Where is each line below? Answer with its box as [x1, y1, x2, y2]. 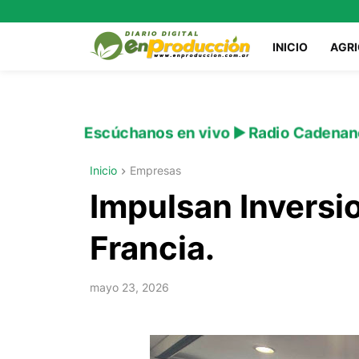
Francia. [90, 228, 215, 268]
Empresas [130, 163, 181, 177]
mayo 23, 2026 [90, 280, 169, 295]
